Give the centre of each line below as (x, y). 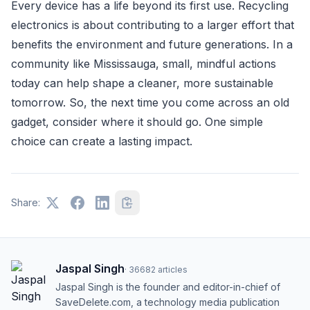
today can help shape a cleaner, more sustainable (142, 83)
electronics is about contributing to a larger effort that (153, 25)
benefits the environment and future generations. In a (152, 44)
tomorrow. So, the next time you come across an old (150, 102)
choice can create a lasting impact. (102, 141)
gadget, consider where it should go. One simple (137, 121)
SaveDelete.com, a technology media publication (167, 302)
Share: (26, 202)
